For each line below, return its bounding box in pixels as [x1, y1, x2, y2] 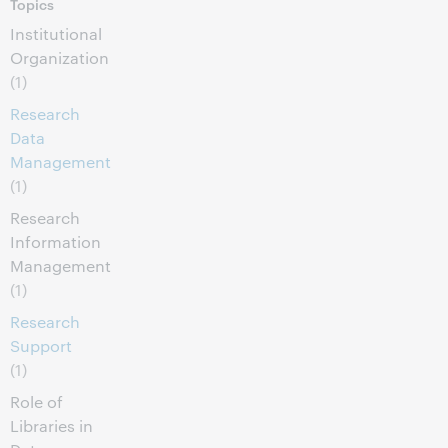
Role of [10, 391, 63, 412]
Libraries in [10, 415, 93, 436]
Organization [10, 47, 109, 68]
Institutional [10, 23, 102, 44]
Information [10, 231, 101, 252]
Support [10, 335, 72, 356]
